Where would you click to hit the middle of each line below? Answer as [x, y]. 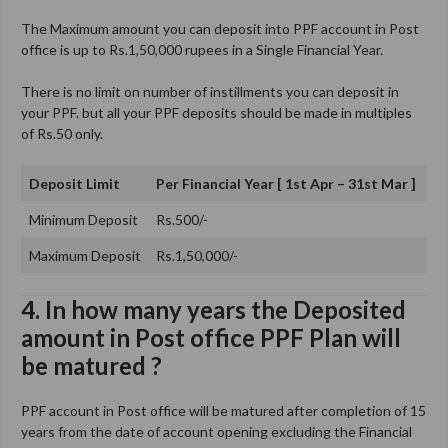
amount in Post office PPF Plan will [211, 337]
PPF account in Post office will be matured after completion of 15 [223, 410]
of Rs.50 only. [62, 133]
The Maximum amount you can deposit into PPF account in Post [220, 28]
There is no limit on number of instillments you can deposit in [210, 91]
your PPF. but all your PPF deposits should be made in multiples [216, 112]
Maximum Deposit [85, 255]
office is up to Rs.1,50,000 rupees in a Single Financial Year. [202, 49]
